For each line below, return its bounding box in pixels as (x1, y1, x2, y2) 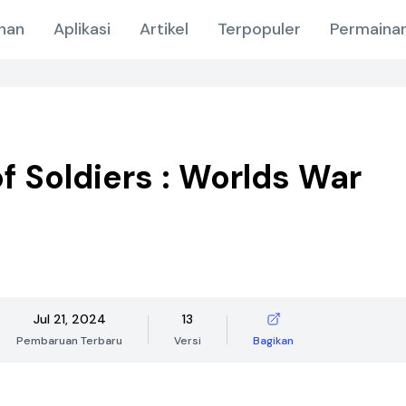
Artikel (139, 18, 188, 40)
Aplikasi (53, 18, 111, 40)
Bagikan (253, 333, 294, 348)
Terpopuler (217, 18, 301, 40)
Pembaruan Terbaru (16, 333, 122, 348)
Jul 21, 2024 (33, 311, 106, 327)
